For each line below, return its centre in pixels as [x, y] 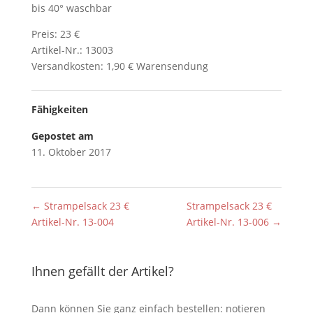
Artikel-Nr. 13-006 [230, 222]
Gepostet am [62, 136]
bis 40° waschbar [71, 8]
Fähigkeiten [59, 109]
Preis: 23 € [55, 34]
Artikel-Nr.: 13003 [72, 50]
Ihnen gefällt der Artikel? [102, 271]
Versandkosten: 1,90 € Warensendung [119, 66]
